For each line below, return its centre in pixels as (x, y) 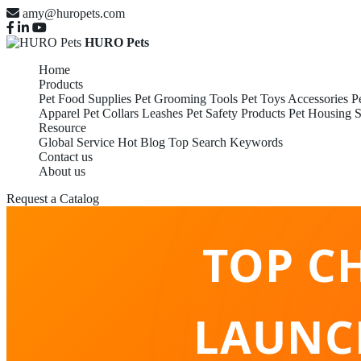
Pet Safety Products (236, 113)
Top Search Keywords (226, 142)
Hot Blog (141, 142)
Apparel (59, 113)
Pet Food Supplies (85, 99)
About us (62, 171)
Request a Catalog (53, 199)
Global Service (77, 142)
